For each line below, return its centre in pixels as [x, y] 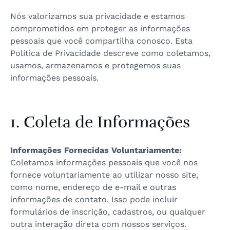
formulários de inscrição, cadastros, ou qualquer [108, 212]
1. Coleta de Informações [100, 122]
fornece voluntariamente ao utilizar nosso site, [104, 175]
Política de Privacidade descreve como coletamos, [110, 53]
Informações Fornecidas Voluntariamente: [96, 150]
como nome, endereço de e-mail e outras [93, 187]
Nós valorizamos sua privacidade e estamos [98, 16]
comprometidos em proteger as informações [100, 28]
